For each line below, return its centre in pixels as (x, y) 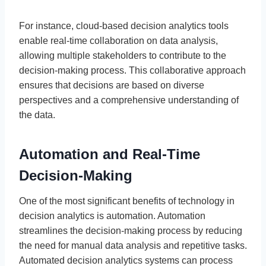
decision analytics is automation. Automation (112, 216)
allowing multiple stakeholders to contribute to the (123, 55)
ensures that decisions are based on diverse (112, 85)
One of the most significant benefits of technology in (127, 201)
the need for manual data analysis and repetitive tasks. (133, 245)
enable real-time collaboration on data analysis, (118, 40)
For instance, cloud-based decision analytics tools (124, 26)
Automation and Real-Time (110, 154)
